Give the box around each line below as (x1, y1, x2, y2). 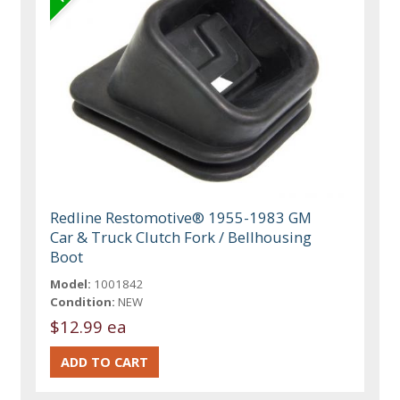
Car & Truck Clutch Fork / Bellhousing (50, 227, 312, 248)
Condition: (50, 294, 116, 311)
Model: (50, 276, 92, 293)
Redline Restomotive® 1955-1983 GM (50, 207, 312, 229)
